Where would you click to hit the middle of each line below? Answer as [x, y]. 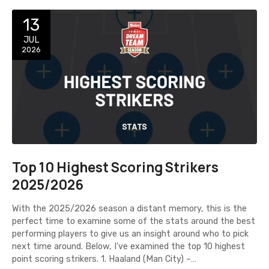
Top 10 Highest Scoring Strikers [115, 168]
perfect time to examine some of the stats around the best [134, 221]
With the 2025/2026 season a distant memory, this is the [129, 208]
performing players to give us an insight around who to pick [130, 234]
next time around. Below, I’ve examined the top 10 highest [128, 246]
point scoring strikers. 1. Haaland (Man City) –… [104, 259]
